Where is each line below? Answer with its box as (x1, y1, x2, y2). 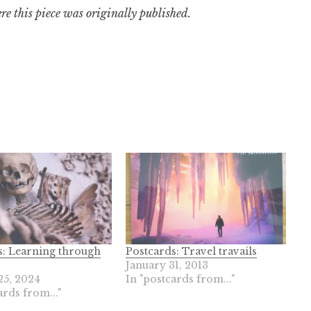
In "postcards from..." (126, 273, 235, 286)
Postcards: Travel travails (126, 245, 258, 258)
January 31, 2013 (126, 259, 209, 272)
